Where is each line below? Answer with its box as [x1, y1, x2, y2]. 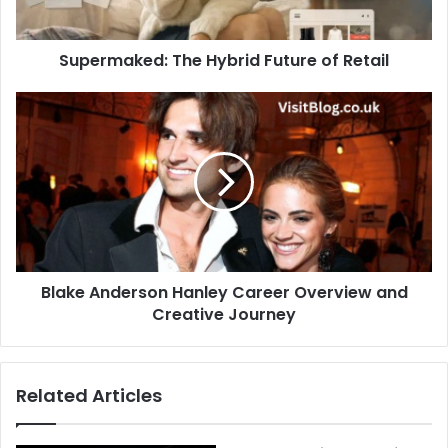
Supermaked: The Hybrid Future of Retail [59, 49, 389, 73]
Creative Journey [152, 303, 296, 327]
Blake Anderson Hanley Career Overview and [40, 281, 408, 305]
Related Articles [16, 383, 162, 409]
